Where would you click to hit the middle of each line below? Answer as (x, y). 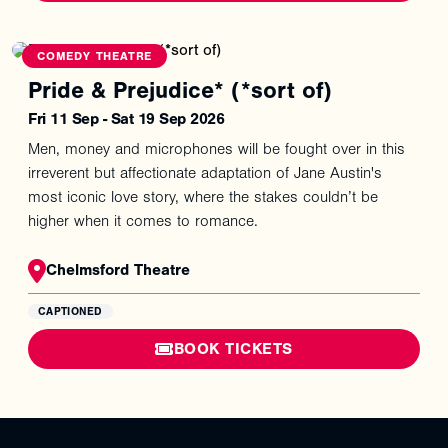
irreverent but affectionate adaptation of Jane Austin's (205, 173)
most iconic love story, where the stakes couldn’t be (203, 197)
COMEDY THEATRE (95, 56)
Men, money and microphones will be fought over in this (216, 149)
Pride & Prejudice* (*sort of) (180, 91)
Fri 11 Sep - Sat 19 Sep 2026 (126, 119)
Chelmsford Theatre (118, 270)
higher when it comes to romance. (143, 221)
